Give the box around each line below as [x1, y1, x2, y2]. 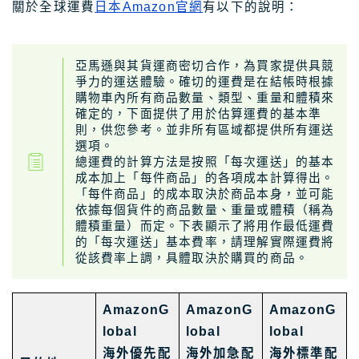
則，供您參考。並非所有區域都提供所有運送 [75, 123, 335, 136]
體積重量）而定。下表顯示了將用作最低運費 [75, 219, 335, 232]
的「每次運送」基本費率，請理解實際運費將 [75, 235, 335, 248]
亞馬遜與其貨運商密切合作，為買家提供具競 [75, 58, 335, 72]
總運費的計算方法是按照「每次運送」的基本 [75, 155, 335, 168]
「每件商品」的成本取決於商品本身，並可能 [75, 187, 335, 200]
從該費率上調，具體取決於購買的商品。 [75, 251, 309, 264]
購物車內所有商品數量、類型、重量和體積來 [75, 91, 335, 104]
